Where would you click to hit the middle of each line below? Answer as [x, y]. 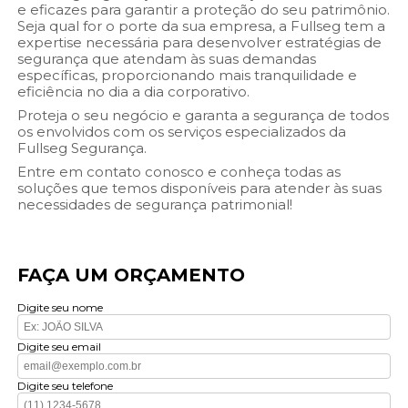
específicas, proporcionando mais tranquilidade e [188, 76]
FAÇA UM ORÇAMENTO [132, 275]
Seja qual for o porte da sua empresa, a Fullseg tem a [202, 26]
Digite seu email [60, 347]
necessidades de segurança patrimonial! [155, 205]
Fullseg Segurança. [82, 148]
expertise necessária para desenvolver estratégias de [200, 43]
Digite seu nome [61, 308]
